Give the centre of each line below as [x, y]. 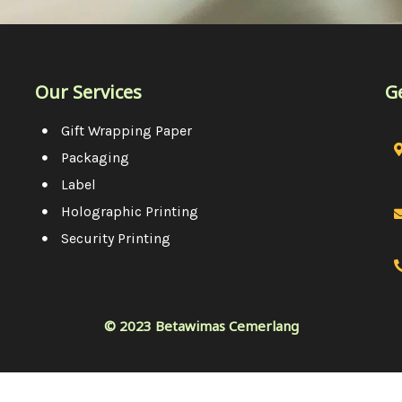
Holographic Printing [130, 211]
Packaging [95, 157]
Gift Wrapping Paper [127, 130]
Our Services [88, 92]
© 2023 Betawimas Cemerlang [201, 325]
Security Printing [116, 238]
